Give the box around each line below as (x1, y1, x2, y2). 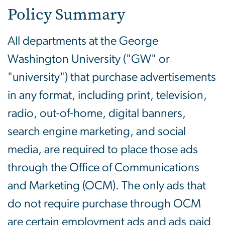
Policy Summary (8, 4, 125, 26)
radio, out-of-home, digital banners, (8, 107, 186, 120)
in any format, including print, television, (8, 89, 207, 102)
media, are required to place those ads (8, 144, 198, 156)
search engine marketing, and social (8, 126, 186, 138)
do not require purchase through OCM (8, 198, 201, 210)
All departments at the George (8, 35, 158, 48)
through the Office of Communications (8, 162, 199, 174)
